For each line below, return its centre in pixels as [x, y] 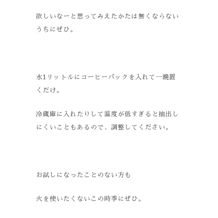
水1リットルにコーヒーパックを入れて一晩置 [106, 77]
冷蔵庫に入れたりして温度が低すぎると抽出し [108, 114]
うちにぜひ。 [56, 29]
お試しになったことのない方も [84, 175]
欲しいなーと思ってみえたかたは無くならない [108, 16]
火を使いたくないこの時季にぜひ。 [91, 199]
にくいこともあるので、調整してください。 [104, 127]
